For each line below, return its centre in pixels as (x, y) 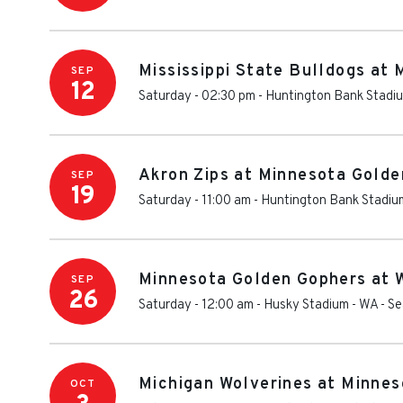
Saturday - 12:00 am (196, 305)
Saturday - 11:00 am (195, 201)
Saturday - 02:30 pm (197, 97)
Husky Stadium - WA (321, 305)
